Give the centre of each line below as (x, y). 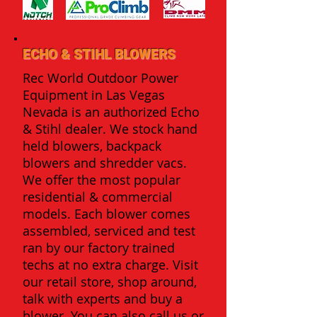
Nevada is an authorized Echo (111, 112)
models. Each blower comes (106, 214)
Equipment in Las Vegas (94, 95)
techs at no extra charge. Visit (110, 265)
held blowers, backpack (92, 146)
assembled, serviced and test (109, 231)
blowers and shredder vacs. (105, 163)
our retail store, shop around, (110, 282)
